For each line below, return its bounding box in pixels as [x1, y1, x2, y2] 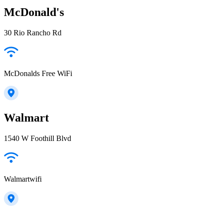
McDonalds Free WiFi [4, 69, 72, 77]
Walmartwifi [4, 175, 42, 184]
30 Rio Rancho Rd [4, 28, 62, 37]
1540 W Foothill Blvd [4, 134, 71, 143]
